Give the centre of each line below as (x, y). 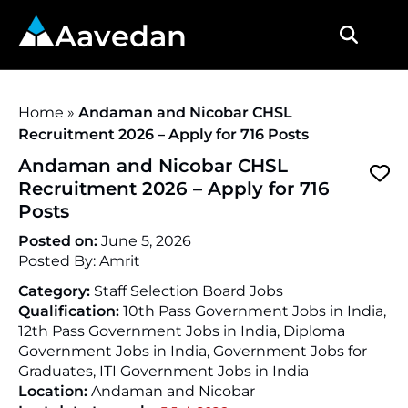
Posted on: (60, 241)
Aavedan (121, 36)
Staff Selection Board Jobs (189, 291)
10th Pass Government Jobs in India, (255, 311)
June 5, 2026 (146, 241)
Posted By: (59, 261)
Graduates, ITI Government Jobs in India (163, 371)
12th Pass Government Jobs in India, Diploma (182, 331)
